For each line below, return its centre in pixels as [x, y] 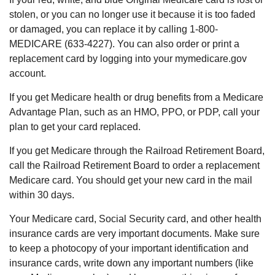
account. [28, 73]
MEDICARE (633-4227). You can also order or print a [124, 44]
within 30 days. [42, 195]
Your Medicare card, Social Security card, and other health [135, 219]
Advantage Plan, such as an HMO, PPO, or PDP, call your [134, 112]
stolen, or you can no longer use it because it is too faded [132, 14]
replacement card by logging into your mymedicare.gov [128, 59]
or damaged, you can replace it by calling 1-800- [114, 29]
